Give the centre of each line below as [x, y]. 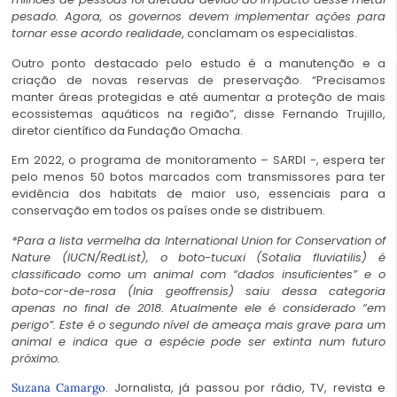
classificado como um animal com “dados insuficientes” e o [198, 274]
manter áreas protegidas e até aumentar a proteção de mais [198, 97]
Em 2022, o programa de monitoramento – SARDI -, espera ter [198, 160]
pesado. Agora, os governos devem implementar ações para [198, 17]
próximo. [36, 358]
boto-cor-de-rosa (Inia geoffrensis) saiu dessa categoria [198, 291]
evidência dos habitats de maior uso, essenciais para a [198, 194]
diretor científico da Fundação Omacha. [127, 130]
